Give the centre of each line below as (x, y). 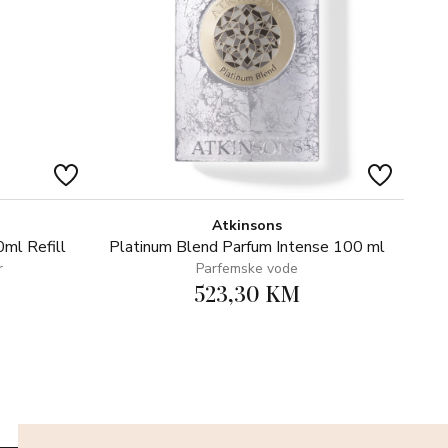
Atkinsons (247, 225)
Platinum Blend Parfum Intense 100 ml (247, 247)
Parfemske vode (247, 268)
